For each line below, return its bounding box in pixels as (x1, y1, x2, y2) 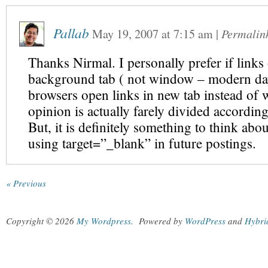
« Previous (6, 177, 46, 189)
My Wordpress (77, 215, 131, 227)
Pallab (53, 23, 89, 42)
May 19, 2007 (92, 26, 159, 42)
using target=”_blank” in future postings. (28, 134, 256, 153)
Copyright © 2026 (6, 215, 77, 227)
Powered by (139, 215, 185, 227)
